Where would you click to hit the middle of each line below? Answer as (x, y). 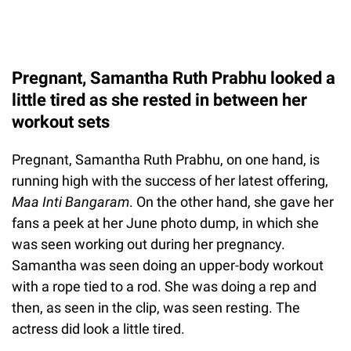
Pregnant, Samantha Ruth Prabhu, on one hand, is (166, 159)
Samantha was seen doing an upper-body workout (168, 265)
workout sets (61, 121)
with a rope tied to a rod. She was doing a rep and (164, 286)
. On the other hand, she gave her (232, 201)
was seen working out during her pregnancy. (148, 244)
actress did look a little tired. (98, 328)
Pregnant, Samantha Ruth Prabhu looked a (174, 78)
